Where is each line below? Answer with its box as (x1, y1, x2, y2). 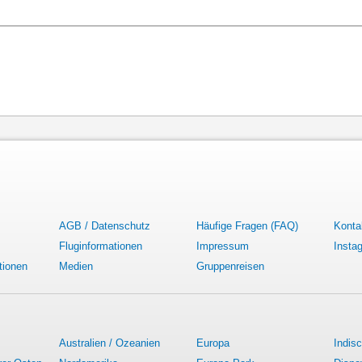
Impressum (196, 240, 249, 252)
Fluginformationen (59, 240, 142, 252)
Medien (59, 260, 93, 272)
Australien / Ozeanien (59, 337, 160, 349)
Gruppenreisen (196, 260, 264, 272)
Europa (196, 337, 229, 349)
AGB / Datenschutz (59, 220, 150, 232)
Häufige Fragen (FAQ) (196, 220, 298, 232)
